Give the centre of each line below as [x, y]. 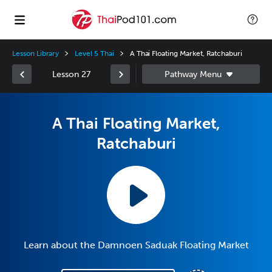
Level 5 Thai [94, 53]
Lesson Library [36, 53]
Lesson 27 [71, 74]
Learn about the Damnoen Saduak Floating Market [136, 245]
